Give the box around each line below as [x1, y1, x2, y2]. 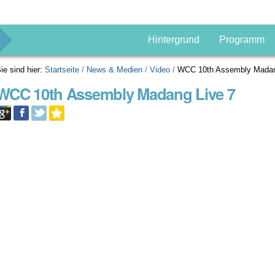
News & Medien [87, 65, 143, 74]
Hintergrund [147, 34, 199, 45]
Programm [219, 34, 265, 45]
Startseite [45, 65, 80, 74]
